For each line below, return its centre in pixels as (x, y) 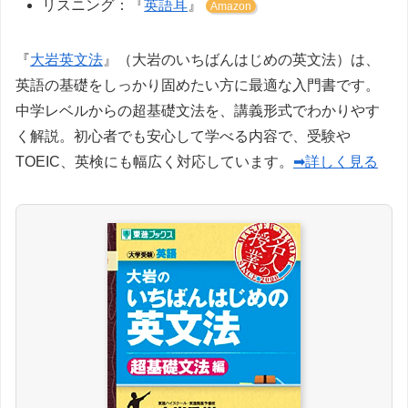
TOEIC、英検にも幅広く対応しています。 (154, 161)
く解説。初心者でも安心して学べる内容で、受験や (183, 136)
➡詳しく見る (336, 161)
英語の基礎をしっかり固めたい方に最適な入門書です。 (198, 85)
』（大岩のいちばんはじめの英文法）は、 (241, 59)
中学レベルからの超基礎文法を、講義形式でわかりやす (198, 110)
